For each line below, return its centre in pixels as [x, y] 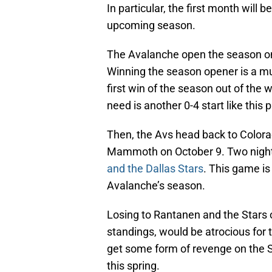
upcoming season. [154, 25]
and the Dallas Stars [155, 169]
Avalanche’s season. [156, 186]
